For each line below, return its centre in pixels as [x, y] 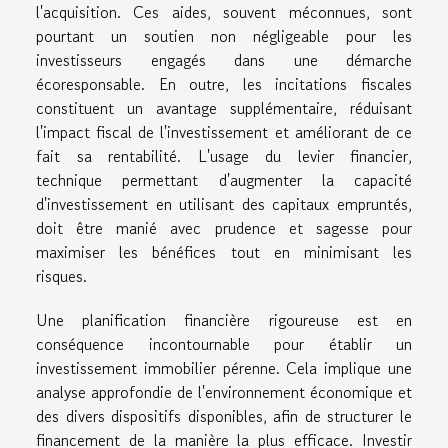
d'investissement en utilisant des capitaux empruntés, [224, 203]
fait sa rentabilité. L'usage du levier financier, [224, 155]
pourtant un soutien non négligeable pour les [224, 35]
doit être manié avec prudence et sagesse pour [224, 227]
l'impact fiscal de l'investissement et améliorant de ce [224, 131]
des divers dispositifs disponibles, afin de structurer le [224, 415]
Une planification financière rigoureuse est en [224, 319]
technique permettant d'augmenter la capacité [224, 179]
